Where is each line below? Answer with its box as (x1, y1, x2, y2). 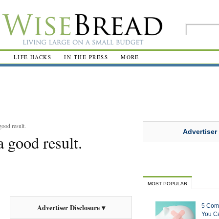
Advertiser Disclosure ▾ (37, 202, 105, 213)
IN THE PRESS (64, 53, 109, 61)
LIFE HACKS (13, 53, 52, 61)
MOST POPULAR (148, 180, 187, 186)
